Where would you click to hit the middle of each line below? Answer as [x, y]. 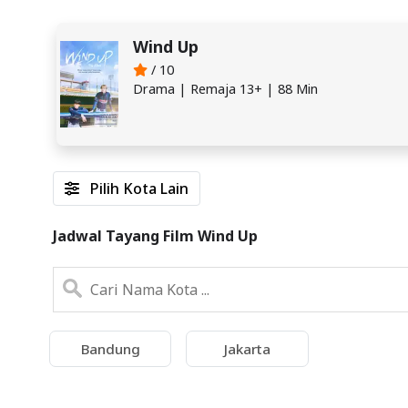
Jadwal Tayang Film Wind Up [155, 235]
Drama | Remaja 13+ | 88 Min [226, 89]
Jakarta [247, 348]
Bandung [110, 348]
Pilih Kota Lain [138, 188]
